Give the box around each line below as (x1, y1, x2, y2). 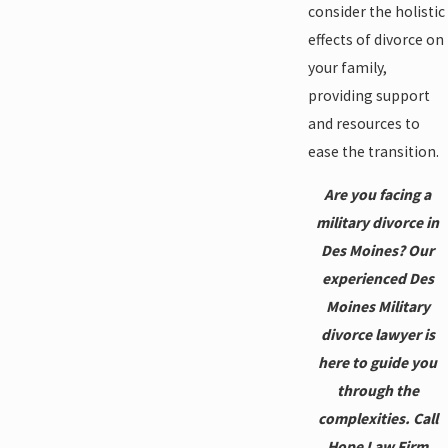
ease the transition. (307, 141, 439, 161)
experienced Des (321, 269, 434, 289)
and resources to (307, 113, 420, 133)
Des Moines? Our (321, 241, 435, 261)
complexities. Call (317, 409, 438, 429)
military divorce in (316, 213, 440, 233)
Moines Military (325, 297, 430, 317)
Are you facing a (324, 185, 432, 205)
